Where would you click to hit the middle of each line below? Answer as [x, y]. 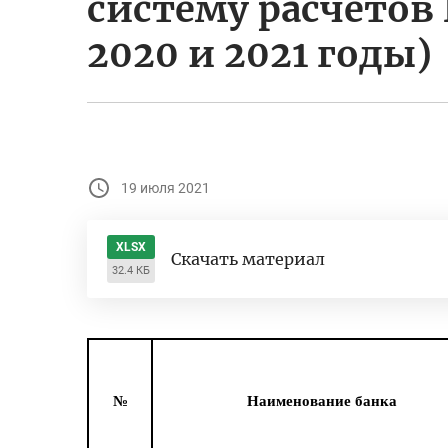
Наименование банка [322, 401]
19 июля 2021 [165, 187]
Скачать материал [248, 259]
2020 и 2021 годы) [259, 54]
